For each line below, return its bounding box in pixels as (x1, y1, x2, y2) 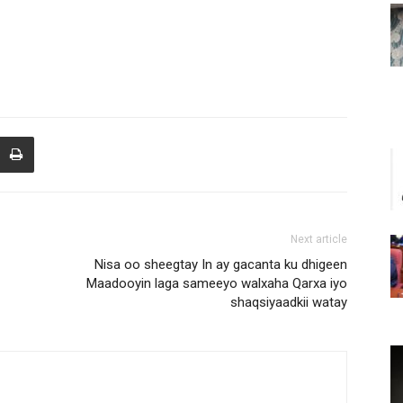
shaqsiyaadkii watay (230, 294, 347, 310)
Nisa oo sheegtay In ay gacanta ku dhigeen (94, 256, 347, 273)
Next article (291, 233, 347, 246)
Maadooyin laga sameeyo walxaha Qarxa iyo (86, 275, 347, 291)
